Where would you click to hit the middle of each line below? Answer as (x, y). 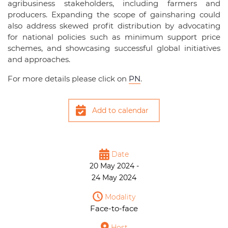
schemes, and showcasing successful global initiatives (114, 48)
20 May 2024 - (114, 166)
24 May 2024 (114, 177)
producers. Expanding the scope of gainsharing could (114, 14)
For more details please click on (68, 78)
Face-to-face (114, 208)
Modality (119, 197)
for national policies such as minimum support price (114, 37)
